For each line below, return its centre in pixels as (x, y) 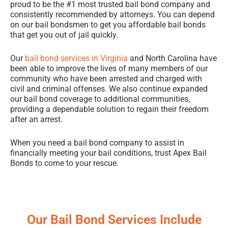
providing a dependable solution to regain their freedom (109, 109)
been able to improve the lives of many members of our (109, 69)
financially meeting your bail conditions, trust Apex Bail (108, 153)
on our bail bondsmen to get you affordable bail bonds (108, 25)
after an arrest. (37, 120)
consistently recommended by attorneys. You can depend (112, 15)
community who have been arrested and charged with (106, 79)
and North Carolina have (172, 59)
